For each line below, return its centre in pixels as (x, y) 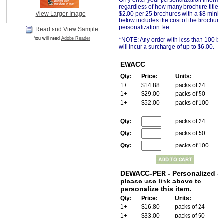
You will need (47, 38)
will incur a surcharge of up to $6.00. (167, 47)
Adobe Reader (75, 38)
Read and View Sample (67, 29)
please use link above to (161, 181)
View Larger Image (60, 14)
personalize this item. (156, 189)
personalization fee (144, 27)
